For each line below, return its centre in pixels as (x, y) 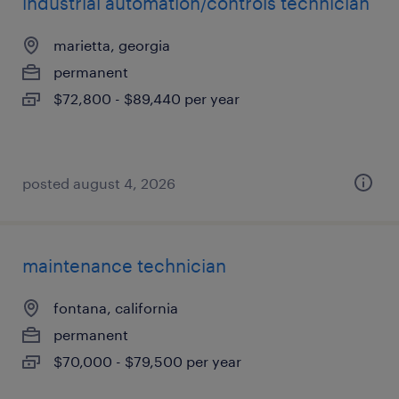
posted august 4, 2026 (99, 183)
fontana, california (116, 308)
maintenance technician (124, 265)
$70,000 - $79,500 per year (147, 361)
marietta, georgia (112, 45)
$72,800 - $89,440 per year (147, 98)
